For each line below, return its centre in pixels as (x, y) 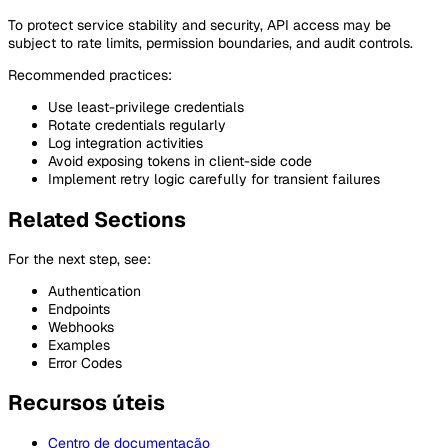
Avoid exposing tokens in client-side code (180, 161)
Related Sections (97, 219)
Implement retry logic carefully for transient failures (214, 179)
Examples (79, 344)
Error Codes (85, 362)
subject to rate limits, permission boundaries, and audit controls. (210, 43)
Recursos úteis (86, 403)
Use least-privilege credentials (146, 107)
